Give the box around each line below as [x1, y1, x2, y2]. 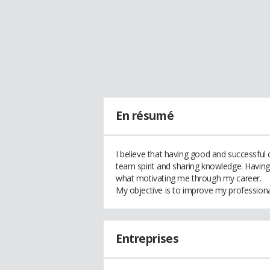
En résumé [116, 108, 174, 124]
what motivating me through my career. [116, 172, 262, 184]
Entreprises [116, 231, 179, 246]
